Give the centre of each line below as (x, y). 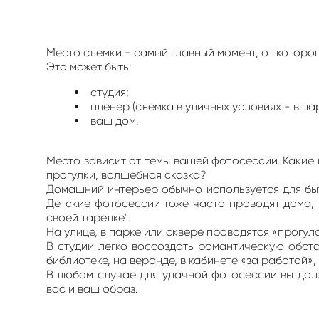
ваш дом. (114, 120)
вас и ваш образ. (92, 288)
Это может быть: (89, 66)
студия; (110, 92)
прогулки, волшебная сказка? (126, 174)
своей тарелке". (88, 217)
